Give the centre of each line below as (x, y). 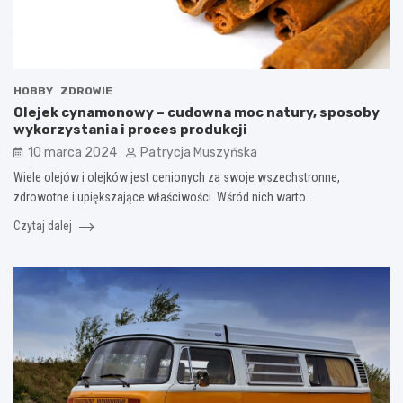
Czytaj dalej (44, 225)
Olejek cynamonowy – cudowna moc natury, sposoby (197, 112)
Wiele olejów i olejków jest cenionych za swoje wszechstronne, (177, 177)
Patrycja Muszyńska (199, 152)
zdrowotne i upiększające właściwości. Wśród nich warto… (163, 197)
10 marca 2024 (72, 152)
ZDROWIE (86, 90)
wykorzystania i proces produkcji (130, 129)
